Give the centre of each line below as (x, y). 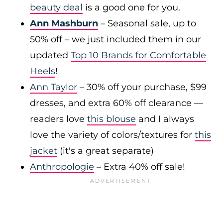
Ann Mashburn (64, 23)
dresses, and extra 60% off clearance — (116, 103)
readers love (58, 119)
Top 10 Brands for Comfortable (138, 55)
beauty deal (56, 7)
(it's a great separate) (106, 151)
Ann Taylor (54, 87)
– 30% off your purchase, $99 (143, 87)
